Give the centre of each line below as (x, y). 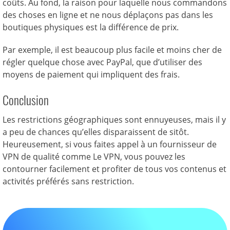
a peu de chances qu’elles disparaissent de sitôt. (96, 132)
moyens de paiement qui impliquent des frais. (91, 75)
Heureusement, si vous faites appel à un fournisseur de (110, 145)
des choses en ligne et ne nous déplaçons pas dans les (108, 15)
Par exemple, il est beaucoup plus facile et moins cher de (112, 50)
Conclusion (26, 100)
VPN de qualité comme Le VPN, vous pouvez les (94, 157)
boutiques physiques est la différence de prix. (91, 27)
